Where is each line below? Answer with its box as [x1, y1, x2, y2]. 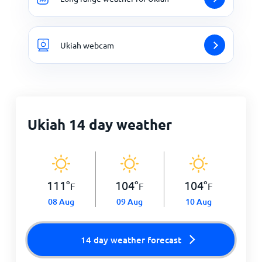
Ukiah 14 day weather [27, 115, 172, 133]
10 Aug [185, 196, 212, 207]
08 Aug [48, 196, 75, 207]
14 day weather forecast [81, 234, 181, 246]
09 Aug [116, 196, 143, 207]
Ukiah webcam [60, 39, 114, 50]
